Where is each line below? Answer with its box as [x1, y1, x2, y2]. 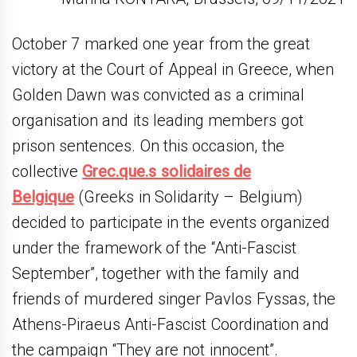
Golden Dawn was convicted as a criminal [12, 84, 304, 104]
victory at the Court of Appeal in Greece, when [12, 59, 335, 79]
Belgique [12, 186, 74, 206]
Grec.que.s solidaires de [82, 161, 251, 181]
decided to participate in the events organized [12, 212, 330, 232]
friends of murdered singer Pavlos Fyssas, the [12, 288, 335, 308]
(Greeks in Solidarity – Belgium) [74, 186, 303, 206]
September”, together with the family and [12, 263, 300, 283]
